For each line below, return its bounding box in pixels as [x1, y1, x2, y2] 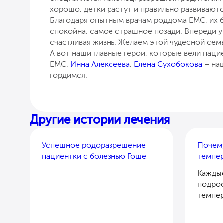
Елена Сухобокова [134, 59, 202, 69]
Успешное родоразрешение [42, 140, 146, 150]
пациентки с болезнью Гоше [42, 151, 146, 161]
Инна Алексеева [70, 59, 130, 69]
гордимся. [50, 70, 87, 80]
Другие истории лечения [30, 112, 170, 127]
